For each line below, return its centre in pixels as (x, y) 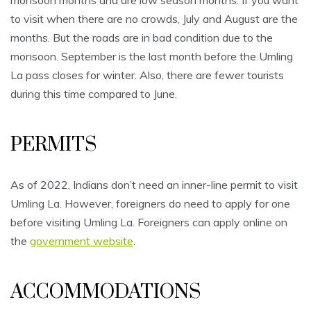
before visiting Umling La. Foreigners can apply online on (149, 222)
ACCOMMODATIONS (106, 292)
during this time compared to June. (94, 94)
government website (82, 241)
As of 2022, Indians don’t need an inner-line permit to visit (154, 185)
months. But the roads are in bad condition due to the (142, 38)
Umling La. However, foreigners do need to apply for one (150, 204)
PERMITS (53, 145)
